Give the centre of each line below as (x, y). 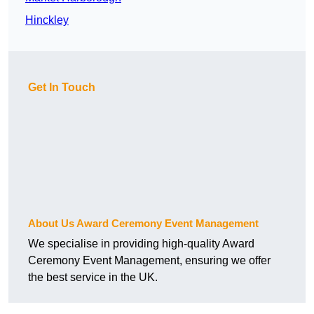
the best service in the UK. (93, 278)
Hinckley (47, 20)
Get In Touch (62, 88)
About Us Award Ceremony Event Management (143, 224)
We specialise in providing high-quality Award (141, 244)
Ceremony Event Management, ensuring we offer (149, 261)
